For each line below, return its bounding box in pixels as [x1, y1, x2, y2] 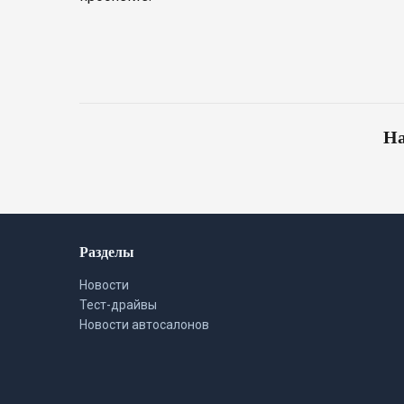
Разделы [79, 241, 134, 262]
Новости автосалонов [79, 317, 209, 332]
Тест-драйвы [79, 298, 157, 312]
